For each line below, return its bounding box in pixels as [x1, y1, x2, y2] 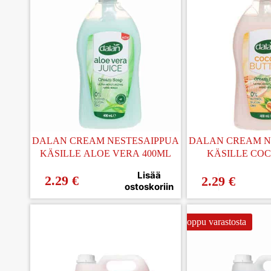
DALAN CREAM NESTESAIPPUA [31, 135, 179, 146]
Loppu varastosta [180, 216, 246, 227]
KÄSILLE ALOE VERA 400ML [39, 148, 171, 158]
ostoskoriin [125, 180, 174, 192]
